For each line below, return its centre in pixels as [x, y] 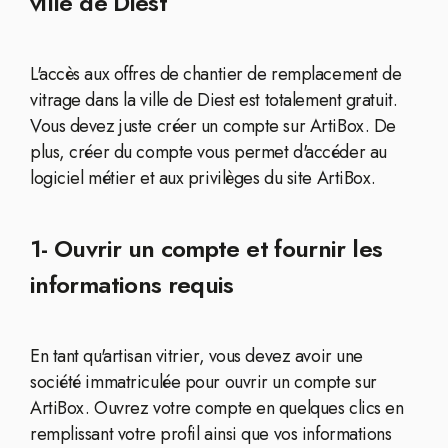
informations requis [132, 284]
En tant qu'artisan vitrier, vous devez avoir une [196, 356]
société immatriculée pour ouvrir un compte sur [203, 382]
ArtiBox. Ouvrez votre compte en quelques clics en [217, 408]
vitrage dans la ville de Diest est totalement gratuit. [214, 100]
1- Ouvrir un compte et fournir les [206, 248]
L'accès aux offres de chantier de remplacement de [216, 74]
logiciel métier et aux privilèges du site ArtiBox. [203, 178]
